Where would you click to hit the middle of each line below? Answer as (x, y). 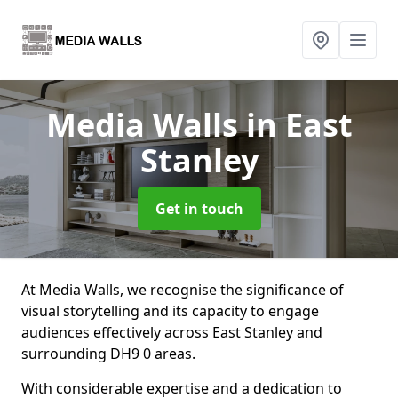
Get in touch (199, 209)
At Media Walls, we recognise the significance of (183, 290)
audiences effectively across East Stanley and (172, 332)
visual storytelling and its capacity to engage (170, 311)
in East (299, 125)
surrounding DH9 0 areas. (108, 354)
